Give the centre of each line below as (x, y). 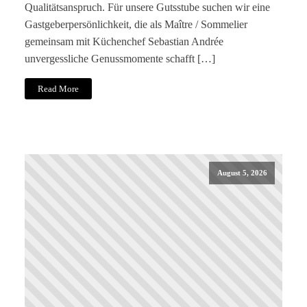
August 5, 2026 (242, 173)
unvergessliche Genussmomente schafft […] (120, 58)
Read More (59, 89)
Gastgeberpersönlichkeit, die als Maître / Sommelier (136, 24)
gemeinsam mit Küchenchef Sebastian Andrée (124, 41)
